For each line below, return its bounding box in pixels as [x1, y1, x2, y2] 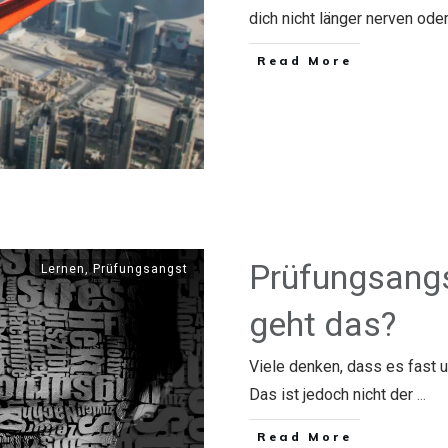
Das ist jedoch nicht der [249, 385, 417, 404]
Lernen [41, 262, 85, 276]
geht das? [249, 304, 396, 344]
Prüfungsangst [93, 262, 188, 276]
